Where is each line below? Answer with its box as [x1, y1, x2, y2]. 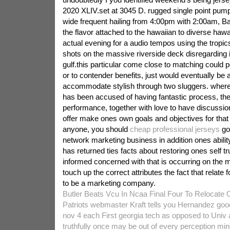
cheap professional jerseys [129, 125, 220, 133]
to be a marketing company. [62, 179, 156, 187]
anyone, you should [62, 125, 130, 133]
